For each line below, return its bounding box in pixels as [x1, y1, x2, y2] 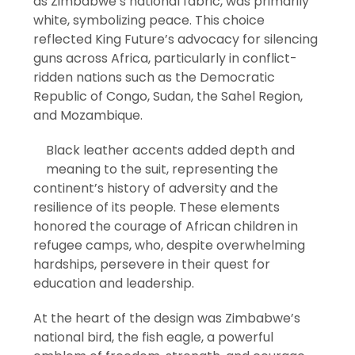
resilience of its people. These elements [33, 198, 281, 217]
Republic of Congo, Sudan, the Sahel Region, [33, 87, 303, 106]
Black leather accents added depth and [46, 141, 296, 160]
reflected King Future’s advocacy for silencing [33, 30, 319, 49]
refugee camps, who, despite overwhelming [33, 236, 306, 255]
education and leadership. [33, 274, 195, 293]
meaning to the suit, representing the [46, 160, 279, 179]
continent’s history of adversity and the [33, 179, 279, 198]
